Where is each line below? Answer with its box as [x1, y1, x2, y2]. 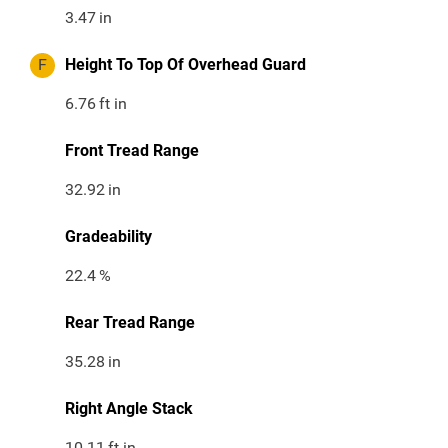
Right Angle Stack [65, 399, 193, 419]
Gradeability [65, 227, 152, 247]
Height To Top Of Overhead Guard [65, 55, 306, 75]
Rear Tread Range [65, 313, 195, 333]
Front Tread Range [65, 141, 199, 161]
